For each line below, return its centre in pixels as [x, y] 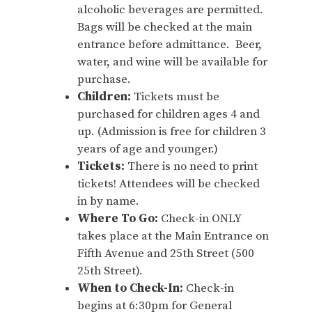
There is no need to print [191, 166]
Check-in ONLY [200, 219]
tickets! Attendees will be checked [169, 184]
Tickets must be [177, 97]
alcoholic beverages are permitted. [170, 10]
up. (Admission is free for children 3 [172, 132]
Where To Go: [118, 219]
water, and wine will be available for [172, 62]
